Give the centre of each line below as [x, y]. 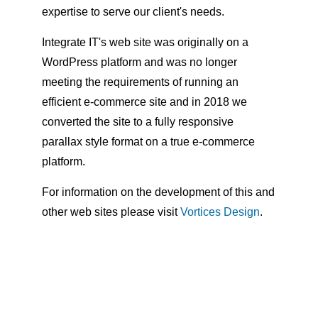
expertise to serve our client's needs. [133, 11]
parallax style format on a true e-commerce [148, 141]
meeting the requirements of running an [140, 82]
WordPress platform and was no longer [139, 62]
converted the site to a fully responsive [138, 121]
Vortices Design [220, 212]
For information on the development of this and [158, 192]
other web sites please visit [111, 212]
